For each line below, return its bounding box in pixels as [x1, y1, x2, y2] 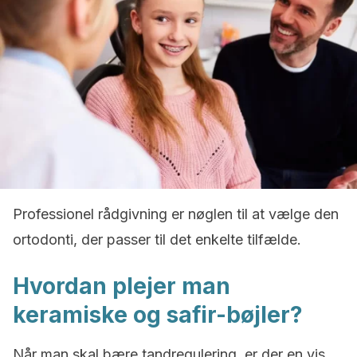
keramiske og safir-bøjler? [13, 301, 303, 328]
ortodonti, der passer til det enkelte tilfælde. [13, 231, 301, 248]
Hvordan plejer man [13, 273, 230, 300]
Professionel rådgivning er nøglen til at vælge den [13, 206, 339, 222]
